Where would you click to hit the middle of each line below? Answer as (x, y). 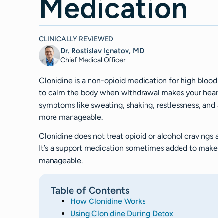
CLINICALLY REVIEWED (76, 39)
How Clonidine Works (108, 201)
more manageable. (71, 117)
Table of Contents (90, 190)
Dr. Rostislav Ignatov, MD (102, 51)
